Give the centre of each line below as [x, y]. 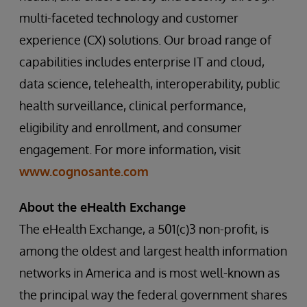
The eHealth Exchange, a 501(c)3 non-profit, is [144, 229]
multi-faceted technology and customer [129, 18]
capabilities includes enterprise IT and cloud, [142, 62]
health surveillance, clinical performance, [133, 106]
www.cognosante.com [84, 171]
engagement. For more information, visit [130, 149]
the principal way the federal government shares [153, 295]
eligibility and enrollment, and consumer [131, 127]
